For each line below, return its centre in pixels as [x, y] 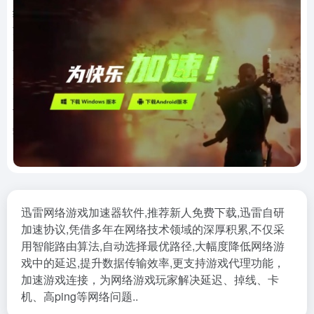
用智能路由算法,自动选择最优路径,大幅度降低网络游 [153, 246]
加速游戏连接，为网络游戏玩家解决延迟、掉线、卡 [150, 279]
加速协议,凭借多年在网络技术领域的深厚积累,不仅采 [153, 229]
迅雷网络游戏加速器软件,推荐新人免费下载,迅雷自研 [153, 212]
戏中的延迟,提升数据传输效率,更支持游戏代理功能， [153, 262]
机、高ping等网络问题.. [80, 296]
